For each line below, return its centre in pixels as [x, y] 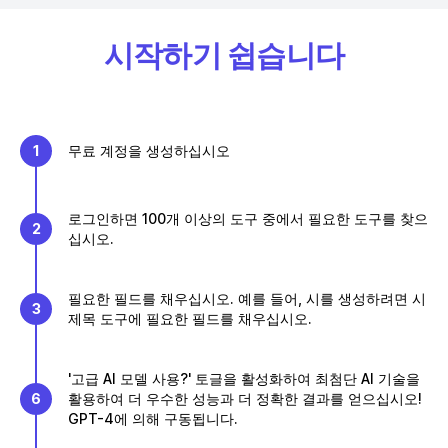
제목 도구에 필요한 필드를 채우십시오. [190, 318]
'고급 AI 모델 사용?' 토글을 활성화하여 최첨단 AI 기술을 [244, 378]
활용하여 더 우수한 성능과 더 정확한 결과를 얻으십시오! [245, 398]
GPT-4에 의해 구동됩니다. [153, 418]
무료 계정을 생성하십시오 [149, 150]
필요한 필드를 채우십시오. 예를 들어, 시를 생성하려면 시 [247, 298]
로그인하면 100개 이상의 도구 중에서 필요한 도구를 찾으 [248, 218]
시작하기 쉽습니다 [224, 55]
